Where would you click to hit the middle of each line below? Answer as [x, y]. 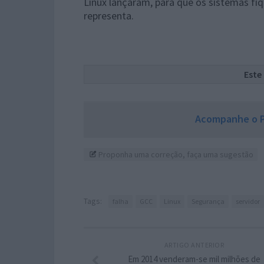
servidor [248, 201]
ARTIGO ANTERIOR [194, 245]
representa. [109, 16]
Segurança [208, 201]
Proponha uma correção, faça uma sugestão [175, 154]
